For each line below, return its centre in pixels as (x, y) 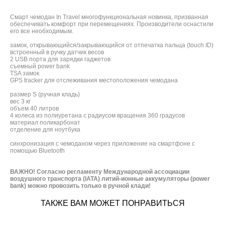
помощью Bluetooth (37, 151)
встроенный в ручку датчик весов (57, 52)
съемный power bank (40, 66)
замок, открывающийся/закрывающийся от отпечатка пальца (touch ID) (112, 45)
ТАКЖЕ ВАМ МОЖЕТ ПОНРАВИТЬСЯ (113, 203)
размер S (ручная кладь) (45, 94)
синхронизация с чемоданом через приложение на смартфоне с (102, 144)
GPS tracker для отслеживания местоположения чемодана (94, 80)
